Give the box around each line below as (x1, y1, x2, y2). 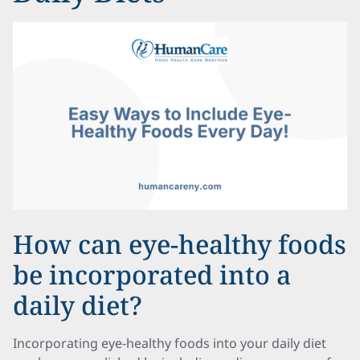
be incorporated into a (13, 257, 291, 292)
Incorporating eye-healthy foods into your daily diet (13, 334, 326, 352)
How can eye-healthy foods (13, 227, 346, 261)
